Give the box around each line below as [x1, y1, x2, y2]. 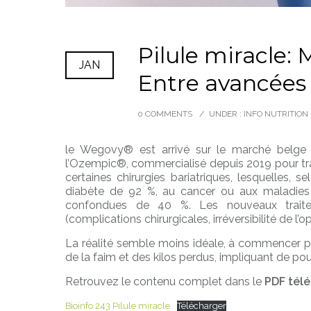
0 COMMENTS [137, 109, 192, 119]
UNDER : [209, 109, 242, 119]
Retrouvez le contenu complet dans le [65, 275, 264, 288]
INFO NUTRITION [242, 109, 308, 119]
